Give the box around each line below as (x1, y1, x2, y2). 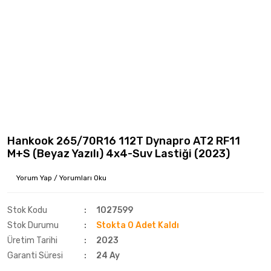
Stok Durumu (7, 220, 59, 230)
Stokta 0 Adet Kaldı (96, 220, 180, 230)
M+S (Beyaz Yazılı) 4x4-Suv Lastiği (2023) (7, 147, 230, 160)
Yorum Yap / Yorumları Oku (16, 174, 106, 182)
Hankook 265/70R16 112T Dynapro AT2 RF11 (7, 134, 240, 148)
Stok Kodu (7, 205, 47, 215)
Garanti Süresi (7, 250, 63, 261)
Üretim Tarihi (7, 235, 57, 246)
